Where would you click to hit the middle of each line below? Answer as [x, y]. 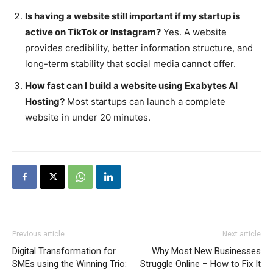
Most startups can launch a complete [145, 102]
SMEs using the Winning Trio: [69, 264]
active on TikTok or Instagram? [93, 32]
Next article [242, 234]
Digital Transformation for [64, 251]
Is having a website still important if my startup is [133, 16]
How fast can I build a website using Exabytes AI [131, 86]
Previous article [38, 234]
